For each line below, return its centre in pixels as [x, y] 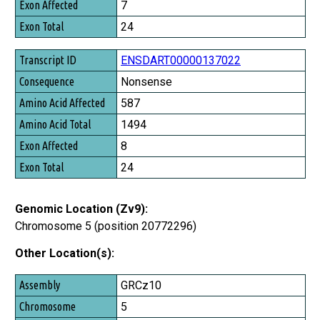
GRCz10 [141, 286]
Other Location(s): [65, 254]
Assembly [38, 284]
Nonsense [146, 82]
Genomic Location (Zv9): [81, 209]
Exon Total [40, 18]
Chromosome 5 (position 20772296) [106, 226]
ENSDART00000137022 [181, 61]
